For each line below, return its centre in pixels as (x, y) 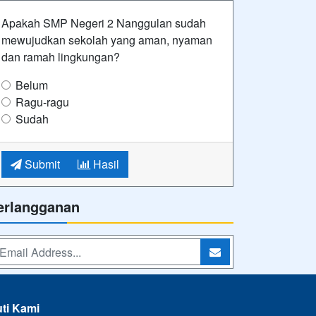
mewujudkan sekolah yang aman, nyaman (107, 40)
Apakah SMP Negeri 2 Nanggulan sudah (104, 23)
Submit (41, 164)
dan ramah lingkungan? (61, 57)
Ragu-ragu (42, 102)
